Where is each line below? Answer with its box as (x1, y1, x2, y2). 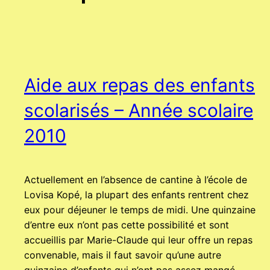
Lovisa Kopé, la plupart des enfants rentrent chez (24, 189, 249, 201)
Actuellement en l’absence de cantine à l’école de (24, 174, 247, 186)
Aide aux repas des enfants (24, 74, 255, 96)
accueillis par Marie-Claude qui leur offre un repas (24, 234, 253, 246)
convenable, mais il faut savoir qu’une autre (24, 249, 221, 262)
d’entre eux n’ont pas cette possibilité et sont (24, 219, 229, 231)
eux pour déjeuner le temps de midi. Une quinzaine (24, 204, 256, 216)
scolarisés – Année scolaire (24, 99, 253, 122)
